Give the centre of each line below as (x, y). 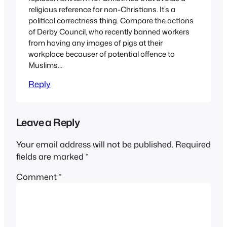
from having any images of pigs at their (96, 43)
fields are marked (51, 156)
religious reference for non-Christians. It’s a (102, 9)
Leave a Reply (48, 122)
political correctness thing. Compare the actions (111, 20)
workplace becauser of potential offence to (102, 54)
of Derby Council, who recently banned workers (109, 31)
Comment (37, 177)
